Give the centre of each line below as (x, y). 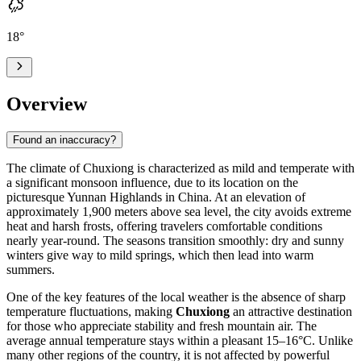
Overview (47, 104)
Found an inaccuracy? (64, 139)
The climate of (45, 168)
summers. (31, 269)
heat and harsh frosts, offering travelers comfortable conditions (164, 226)
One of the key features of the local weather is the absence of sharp (176, 297)
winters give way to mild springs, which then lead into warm (160, 255)
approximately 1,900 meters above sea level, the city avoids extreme (179, 211)
